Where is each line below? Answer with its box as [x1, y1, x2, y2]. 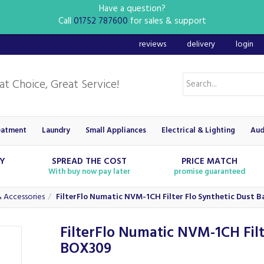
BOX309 [60, 237, 111, 261]
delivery [187, 38, 215, 51]
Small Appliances [85, 124, 146, 137]
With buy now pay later [48, 166, 131, 178]
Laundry [41, 124, 70, 137]
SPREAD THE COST [52, 154, 127, 169]
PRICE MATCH [181, 154, 237, 169]
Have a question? [98, 2, 166, 16]
